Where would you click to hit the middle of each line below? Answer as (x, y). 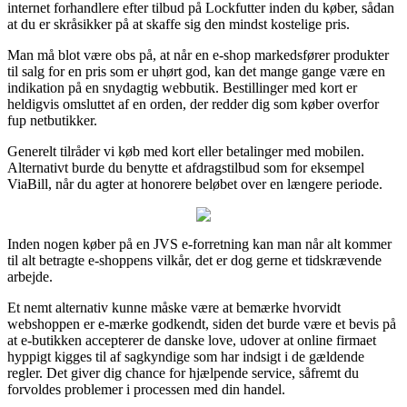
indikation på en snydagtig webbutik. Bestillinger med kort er (182, 87)
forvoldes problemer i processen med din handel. (146, 389)
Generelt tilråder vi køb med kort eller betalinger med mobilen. (186, 151)
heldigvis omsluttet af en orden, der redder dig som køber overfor (193, 104)
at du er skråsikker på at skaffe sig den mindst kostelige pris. (179, 24)
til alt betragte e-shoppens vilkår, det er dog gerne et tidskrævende (194, 260)
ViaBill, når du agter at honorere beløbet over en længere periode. (195, 184)
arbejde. (30, 276)
